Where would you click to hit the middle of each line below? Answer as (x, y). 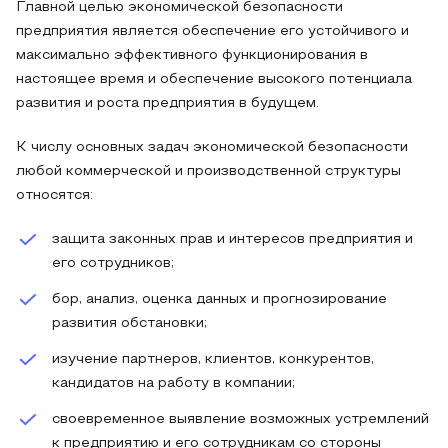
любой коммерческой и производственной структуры (208, 171)
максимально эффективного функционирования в (192, 55)
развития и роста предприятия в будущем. (167, 103)
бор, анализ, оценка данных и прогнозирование (219, 299)
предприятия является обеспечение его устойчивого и (212, 31)
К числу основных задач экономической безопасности (212, 147)
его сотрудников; (113, 263)
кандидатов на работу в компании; (173, 383)
